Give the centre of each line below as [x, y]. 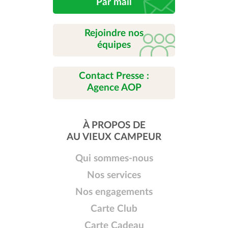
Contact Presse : [114, 76]
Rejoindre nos [114, 34]
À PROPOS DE [114, 126]
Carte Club [114, 209]
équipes [114, 45]
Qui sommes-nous [114, 159]
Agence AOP [114, 88]
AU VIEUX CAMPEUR [114, 137]
